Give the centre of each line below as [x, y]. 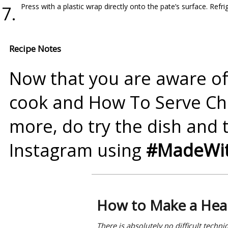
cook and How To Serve [107, 102]
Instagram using [78, 150]
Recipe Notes [35, 49]
